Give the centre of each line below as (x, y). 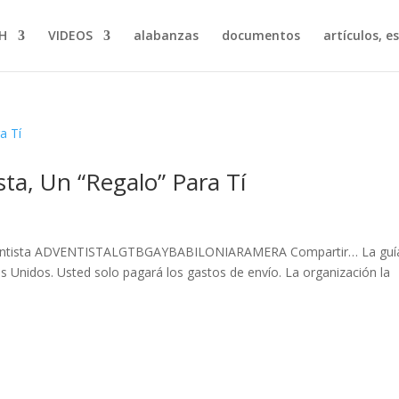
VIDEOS (70, 35)
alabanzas (166, 35)
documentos (261, 35)
